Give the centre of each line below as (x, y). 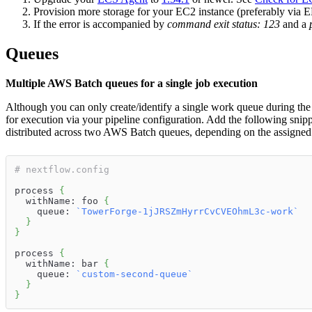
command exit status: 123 (224, 24)
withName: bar (59, 264)
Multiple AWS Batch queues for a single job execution (132, 84)
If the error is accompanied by (100, 24)
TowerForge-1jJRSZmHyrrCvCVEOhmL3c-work (187, 212)
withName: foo (59, 201)
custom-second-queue (134, 274)
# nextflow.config (62, 170)
